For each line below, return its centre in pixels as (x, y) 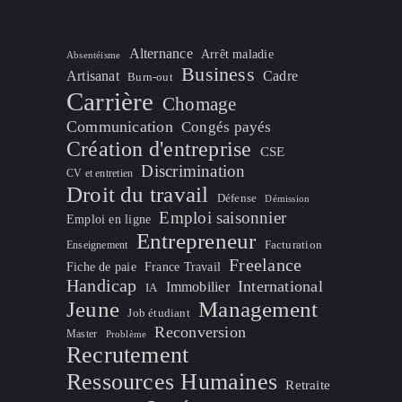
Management (258, 310)
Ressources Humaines (172, 382)
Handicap (101, 286)
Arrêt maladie (237, 54)
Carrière (110, 102)
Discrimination (193, 171)
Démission (288, 199)
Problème (126, 335)
